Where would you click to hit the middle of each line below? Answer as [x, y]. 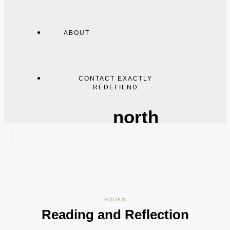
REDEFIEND [116, 87]
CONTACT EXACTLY [116, 79]
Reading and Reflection [115, 215]
